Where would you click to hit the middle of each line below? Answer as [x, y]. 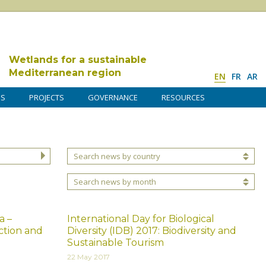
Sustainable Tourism [115, 242]
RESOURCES [183, 97]
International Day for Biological [141, 218]
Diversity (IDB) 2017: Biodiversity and [152, 230]
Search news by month [115, 182]
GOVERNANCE [113, 97]
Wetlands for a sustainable [78, 60]
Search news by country [117, 156]
